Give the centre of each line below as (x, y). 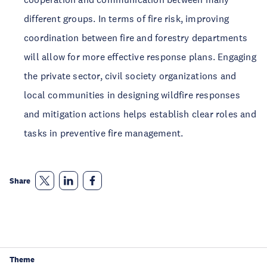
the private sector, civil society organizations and (130, 76)
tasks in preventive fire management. (104, 133)
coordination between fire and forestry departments (136, 38)
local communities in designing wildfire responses (132, 95)
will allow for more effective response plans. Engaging (140, 57)
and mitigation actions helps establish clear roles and (140, 114)
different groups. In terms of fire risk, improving (127, 18)
